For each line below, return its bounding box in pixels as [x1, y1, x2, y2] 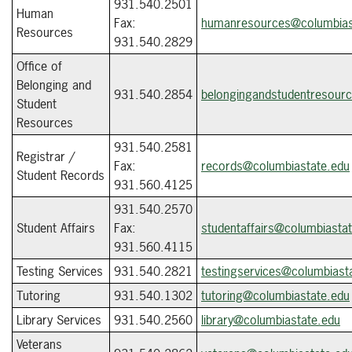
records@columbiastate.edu [201, 157, 350, 174]
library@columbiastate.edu [201, 311, 340, 328]
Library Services [16, 311, 101, 328]
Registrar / [16, 148, 75, 165]
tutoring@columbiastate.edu [201, 287, 350, 304]
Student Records [16, 167, 104, 184]
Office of [16, 57, 62, 75]
